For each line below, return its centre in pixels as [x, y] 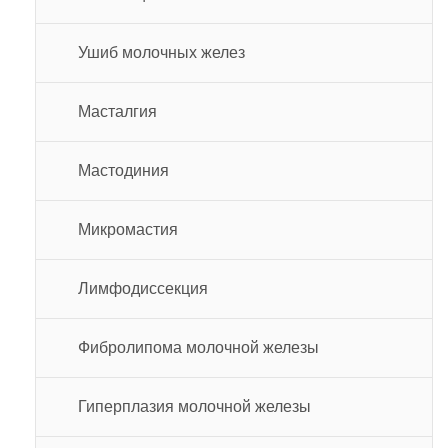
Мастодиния [123, 170]
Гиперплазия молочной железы [194, 406]
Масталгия [117, 111]
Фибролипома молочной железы [198, 347]
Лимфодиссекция [143, 288]
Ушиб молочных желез [161, 52]
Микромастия [128, 229]
